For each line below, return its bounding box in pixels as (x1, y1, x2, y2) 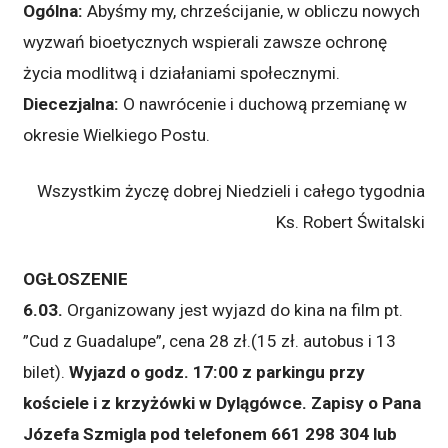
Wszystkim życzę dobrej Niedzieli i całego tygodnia (36, 181, 425, 202)
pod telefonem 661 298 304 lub (146, 424, 398, 445)
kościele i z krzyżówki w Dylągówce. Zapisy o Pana (23, 393, 422, 414)
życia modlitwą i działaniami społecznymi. (23, 62, 341, 83)
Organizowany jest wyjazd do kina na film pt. (63, 300, 404, 321)
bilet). (23, 362, 70, 383)
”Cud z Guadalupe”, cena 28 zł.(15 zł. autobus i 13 (23, 331, 397, 352)
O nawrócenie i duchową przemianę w (119, 93, 408, 114)
